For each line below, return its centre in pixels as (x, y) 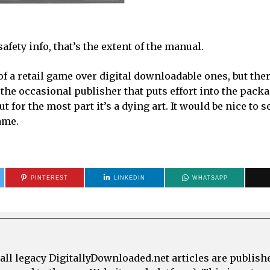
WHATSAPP (210, 177)
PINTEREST (49, 177)
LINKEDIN (130, 177)
